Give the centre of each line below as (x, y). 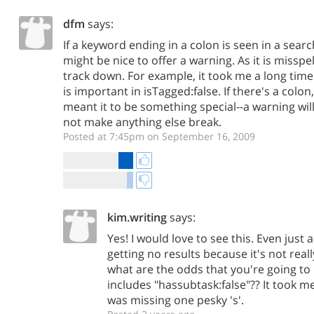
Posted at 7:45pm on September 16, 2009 (159, 136)
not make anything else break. (142, 122)
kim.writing (137, 217)
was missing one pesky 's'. (176, 300)
